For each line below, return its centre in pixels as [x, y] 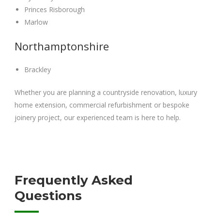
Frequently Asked [74, 180]
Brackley [38, 69]
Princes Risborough [54, 9]
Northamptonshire [62, 46]
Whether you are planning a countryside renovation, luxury [106, 92]
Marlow [36, 22]
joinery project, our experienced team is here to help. [98, 117]
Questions [48, 195]
